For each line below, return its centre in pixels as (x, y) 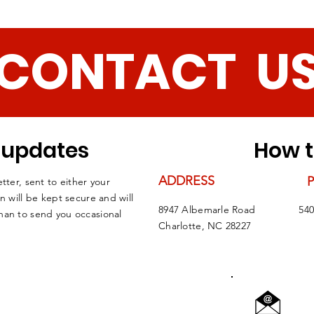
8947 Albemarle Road (207, 210)
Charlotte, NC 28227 (205, 226)
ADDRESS (186, 181)
